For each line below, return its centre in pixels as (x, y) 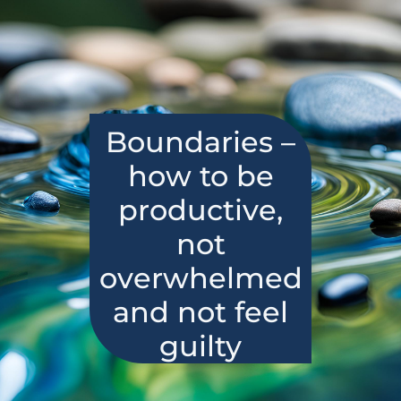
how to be (200, 175)
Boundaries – (200, 141)
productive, (200, 209)
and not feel (200, 311)
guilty (200, 346)
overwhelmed (200, 277)
